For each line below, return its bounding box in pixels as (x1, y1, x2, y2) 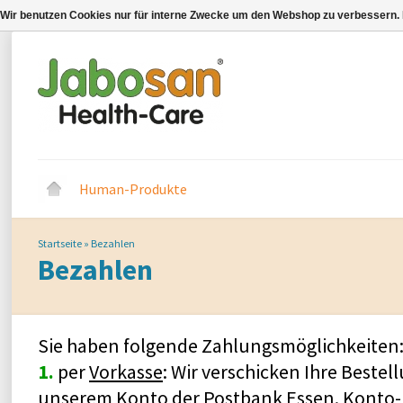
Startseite (38, 237, 82, 250)
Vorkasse (89, 359, 163, 384)
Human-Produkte (79, 180, 187, 198)
